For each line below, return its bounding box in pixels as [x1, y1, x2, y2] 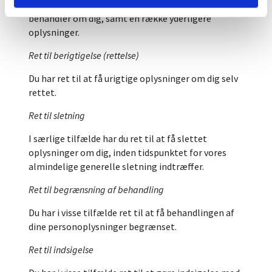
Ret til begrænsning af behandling [29, 183, 164, 195]
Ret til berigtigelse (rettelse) [29, 49, 139, 61]
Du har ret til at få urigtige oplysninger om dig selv [29, 72, 238, 84]
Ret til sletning [29, 109, 85, 121]
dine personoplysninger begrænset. [29, 220, 177, 233]
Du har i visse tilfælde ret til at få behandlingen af [29, 206, 234, 219]
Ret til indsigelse [29, 243, 93, 256]
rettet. [29, 86, 56, 98]
